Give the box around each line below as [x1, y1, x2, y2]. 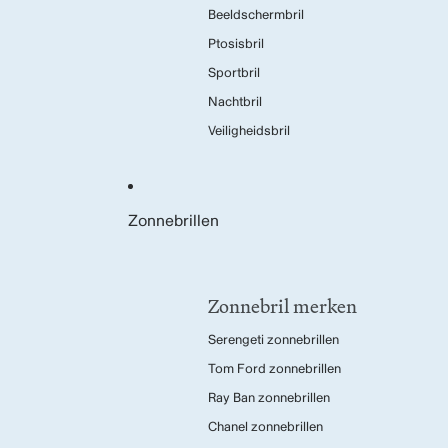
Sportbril [208, 65, 260, 81]
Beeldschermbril [208, 7, 304, 23]
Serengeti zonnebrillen [208, 332, 339, 348]
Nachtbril [208, 94, 262, 110]
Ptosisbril [208, 36, 264, 52]
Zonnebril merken [208, 291, 357, 321]
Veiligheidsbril [208, 123, 290, 139]
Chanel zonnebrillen [208, 419, 323, 435]
